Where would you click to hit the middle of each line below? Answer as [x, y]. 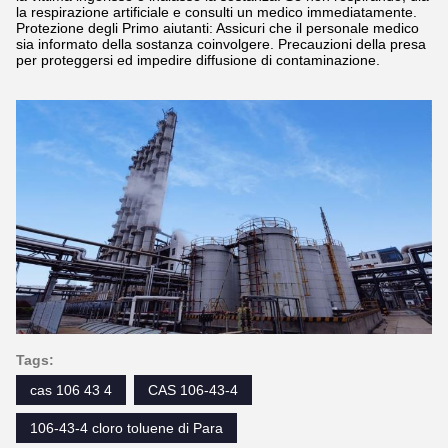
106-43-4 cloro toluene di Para [126, 427]
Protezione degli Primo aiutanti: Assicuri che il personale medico [217, 28]
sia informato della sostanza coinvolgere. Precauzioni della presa [221, 44]
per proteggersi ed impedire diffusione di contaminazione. [198, 60]
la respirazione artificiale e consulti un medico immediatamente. [216, 12]
